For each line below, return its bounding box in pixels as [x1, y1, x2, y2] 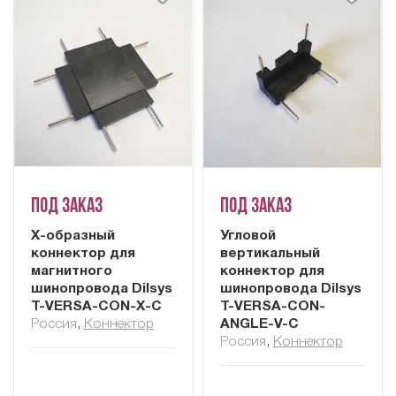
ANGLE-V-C [219, 318, 299, 331]
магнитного [30, 265, 112, 278]
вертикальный [219, 247, 320, 261]
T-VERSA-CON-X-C [30, 301, 162, 314]
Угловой [219, 230, 276, 243]
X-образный [30, 230, 115, 243]
